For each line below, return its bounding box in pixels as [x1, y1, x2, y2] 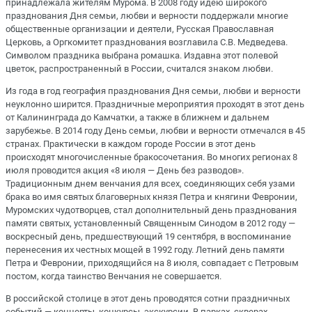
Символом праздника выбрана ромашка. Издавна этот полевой [6, 49, 279, 61]
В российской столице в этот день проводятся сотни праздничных [6, 293, 290, 304]
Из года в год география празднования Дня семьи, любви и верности [6, 86, 301, 97]
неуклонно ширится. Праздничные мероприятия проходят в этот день [6, 99, 304, 110]
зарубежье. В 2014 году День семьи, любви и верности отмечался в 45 [6, 125, 305, 136]
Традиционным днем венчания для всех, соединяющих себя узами [6, 178, 295, 189]
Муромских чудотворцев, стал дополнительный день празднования [6, 205, 297, 216]
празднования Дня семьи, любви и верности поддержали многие [6, 10, 288, 21]
